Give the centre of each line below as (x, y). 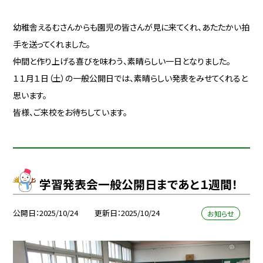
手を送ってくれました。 (52, 44)
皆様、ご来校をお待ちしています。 (70, 112)
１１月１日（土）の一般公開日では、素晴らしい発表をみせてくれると (131, 78)
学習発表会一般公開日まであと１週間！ (139, 184)
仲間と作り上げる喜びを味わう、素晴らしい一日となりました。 (122, 61)
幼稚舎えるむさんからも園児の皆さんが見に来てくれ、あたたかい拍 (131, 27)
